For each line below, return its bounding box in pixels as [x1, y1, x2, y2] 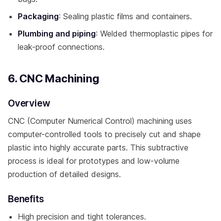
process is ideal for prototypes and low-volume [8, 155, 180, 166]
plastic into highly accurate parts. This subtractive [8, 142, 188, 152]
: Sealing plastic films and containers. [59, 11, 192, 21]
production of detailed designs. [8, 169, 121, 179]
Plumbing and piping [18, 28, 96, 38]
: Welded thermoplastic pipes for [96, 28, 213, 38]
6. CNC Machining [8, 72, 99, 85]
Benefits [8, 193, 44, 205]
